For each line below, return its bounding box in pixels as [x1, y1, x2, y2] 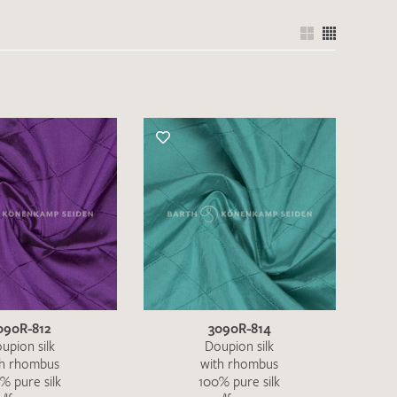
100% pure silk [198, 371, 281, 390]
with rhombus [200, 354, 279, 372]
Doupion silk [205, 336, 275, 354]
